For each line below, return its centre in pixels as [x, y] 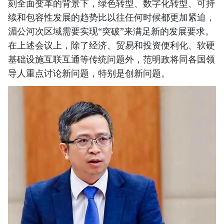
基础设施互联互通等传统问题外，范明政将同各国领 [111, 59]
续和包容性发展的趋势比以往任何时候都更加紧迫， [111, 17]
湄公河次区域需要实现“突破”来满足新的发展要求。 [111, 31]
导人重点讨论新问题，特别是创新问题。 [89, 73]
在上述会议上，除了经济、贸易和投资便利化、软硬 [111, 45]
